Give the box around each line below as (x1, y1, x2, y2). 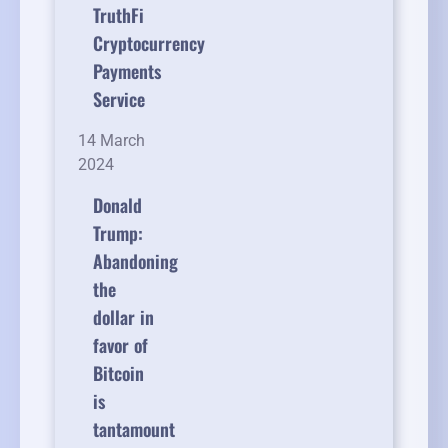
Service (93, 86, 145, 113)
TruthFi (93, 2, 144, 29)
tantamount (93, 416, 175, 443)
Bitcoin (93, 360, 144, 387)
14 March (78, 131, 145, 151)
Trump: (93, 220, 143, 247)
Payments (93, 58, 161, 85)
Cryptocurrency (93, 30, 205, 57)
